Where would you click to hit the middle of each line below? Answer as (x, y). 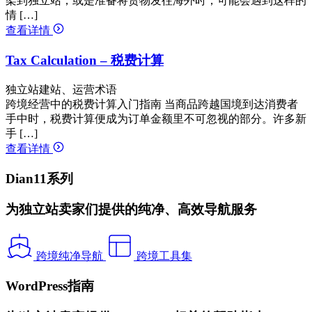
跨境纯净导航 (70, 256)
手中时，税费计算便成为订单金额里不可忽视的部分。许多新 (156, 118)
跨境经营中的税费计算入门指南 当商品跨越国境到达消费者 (152, 104)
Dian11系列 (39, 178)
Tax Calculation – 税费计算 (85, 61)
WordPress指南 (50, 286)
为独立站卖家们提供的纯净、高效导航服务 (131, 210)
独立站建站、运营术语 (61, 89)
